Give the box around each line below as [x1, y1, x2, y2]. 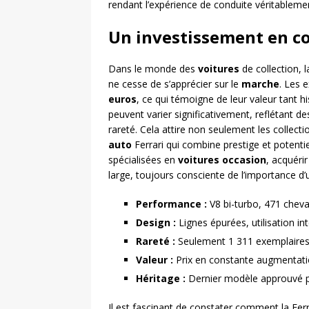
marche [241, 77, 279, 90]
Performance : [136, 197, 210, 210]
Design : [136, 216, 179, 229]
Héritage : [136, 272, 188, 285]
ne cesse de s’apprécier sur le [108, 77, 241, 90]
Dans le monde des [108, 62, 198, 75]
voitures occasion [178, 153, 266, 166]
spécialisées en [108, 153, 178, 166]
